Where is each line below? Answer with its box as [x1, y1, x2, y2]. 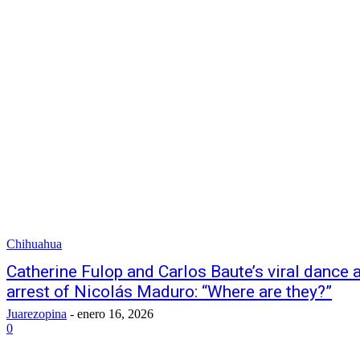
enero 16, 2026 [77, 307, 153, 321]
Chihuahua [6, 237, 62, 251]
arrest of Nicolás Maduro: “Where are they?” [6, 282, 332, 301]
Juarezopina [6, 307, 67, 321]
